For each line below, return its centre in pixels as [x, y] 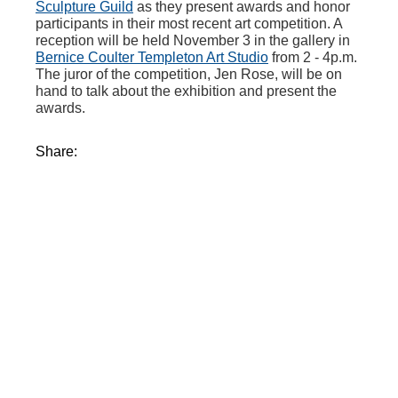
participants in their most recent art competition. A [189, 24]
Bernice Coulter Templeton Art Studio [152, 57]
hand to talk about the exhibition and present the [186, 91]
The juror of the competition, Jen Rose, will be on [189, 74]
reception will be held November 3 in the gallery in [193, 40]
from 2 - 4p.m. [313, 57]
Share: [60, 151]
